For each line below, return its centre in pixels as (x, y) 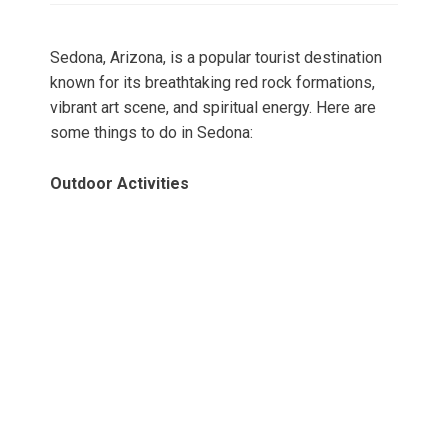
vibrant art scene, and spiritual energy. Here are (213, 108)
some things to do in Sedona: (151, 133)
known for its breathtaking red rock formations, (212, 83)
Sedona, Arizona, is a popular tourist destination (216, 58)
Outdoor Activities (119, 184)
